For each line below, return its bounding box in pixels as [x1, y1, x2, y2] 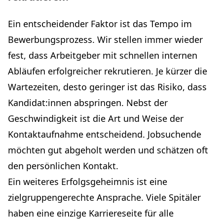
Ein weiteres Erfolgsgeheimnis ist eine [8, 176, 167, 187]
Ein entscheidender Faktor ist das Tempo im [8, 18, 192, 30]
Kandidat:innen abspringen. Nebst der [8, 97, 168, 109]
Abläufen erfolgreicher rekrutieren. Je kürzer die [8, 65, 207, 77]
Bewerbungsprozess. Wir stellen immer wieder [8, 34, 203, 45]
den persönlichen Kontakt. [8, 160, 118, 172]
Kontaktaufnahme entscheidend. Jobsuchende [8, 128, 201, 140]
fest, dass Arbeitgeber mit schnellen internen [8, 49, 197, 61]
